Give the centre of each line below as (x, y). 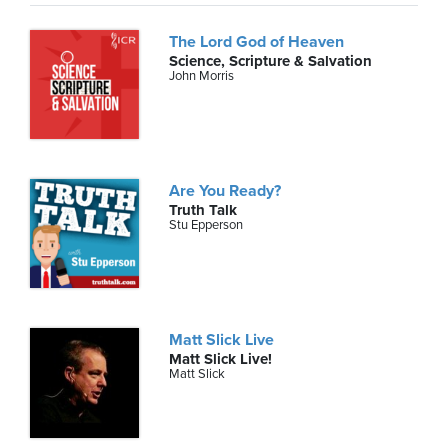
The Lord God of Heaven (257, 41)
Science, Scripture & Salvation (271, 60)
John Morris (202, 75)
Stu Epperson (206, 225)
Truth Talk (203, 210)
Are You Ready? (225, 191)
